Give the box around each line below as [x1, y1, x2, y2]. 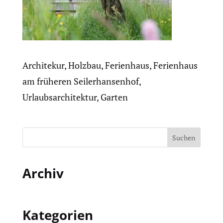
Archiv [22, 164, 64, 182]
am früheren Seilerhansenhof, [22, 75, 141, 87]
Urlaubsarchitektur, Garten [22, 91, 128, 103]
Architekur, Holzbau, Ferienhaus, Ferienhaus [22, 59, 198, 71]
